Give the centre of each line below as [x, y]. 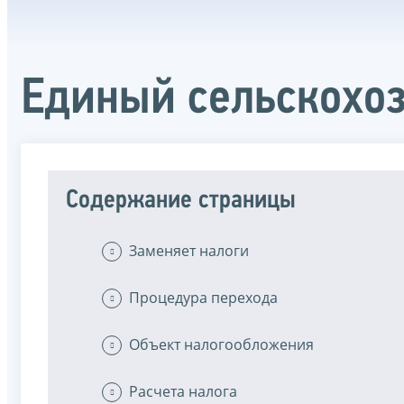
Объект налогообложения [221, 344]
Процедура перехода [203, 297]
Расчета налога [183, 391]
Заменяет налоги [189, 250]
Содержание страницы [181, 200]
